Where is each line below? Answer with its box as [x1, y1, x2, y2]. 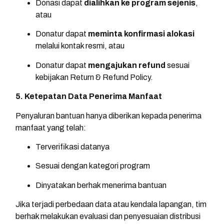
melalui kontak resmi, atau [35, 41, 124, 50]
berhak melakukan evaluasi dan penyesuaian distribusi [15, 212, 200, 221]
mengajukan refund [88, 60, 165, 69]
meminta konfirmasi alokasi [88, 29, 194, 38]
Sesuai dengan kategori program [35, 161, 150, 170]
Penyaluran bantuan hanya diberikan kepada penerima [15, 111, 201, 120]
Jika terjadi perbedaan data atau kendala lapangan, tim [15, 200, 206, 209]
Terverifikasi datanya [35, 142, 109, 151]
